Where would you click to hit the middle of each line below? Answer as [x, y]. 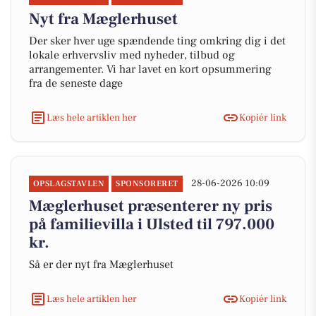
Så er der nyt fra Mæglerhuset [101, 265]
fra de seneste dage [76, 83]
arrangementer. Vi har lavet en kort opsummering [150, 69]
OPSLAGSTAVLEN [69, 184]
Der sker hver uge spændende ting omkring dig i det [157, 41]
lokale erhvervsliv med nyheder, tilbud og [132, 55]
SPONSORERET [147, 184]
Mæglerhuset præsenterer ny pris [151, 206]
